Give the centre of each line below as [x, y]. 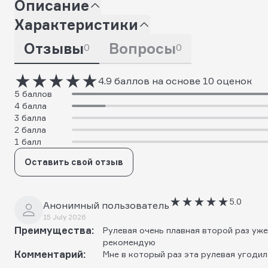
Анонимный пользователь [106, 205]
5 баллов [33, 93]
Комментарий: [50, 254]
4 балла [31, 105]
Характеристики [76, 24]
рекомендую [129, 242]
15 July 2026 [64, 217]
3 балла [30, 117]
